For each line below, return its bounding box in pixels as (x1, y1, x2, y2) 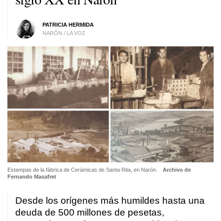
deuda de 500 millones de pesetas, (15, 207, 164, 218)
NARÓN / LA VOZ (42, 30, 85, 36)
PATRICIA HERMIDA (42, 21, 94, 28)
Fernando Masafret (7, 173, 56, 180)
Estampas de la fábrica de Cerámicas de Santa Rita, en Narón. (7, 166, 159, 173)
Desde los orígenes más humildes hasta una (15, 195, 205, 206)
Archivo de (162, 166, 191, 173)
